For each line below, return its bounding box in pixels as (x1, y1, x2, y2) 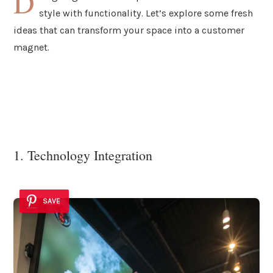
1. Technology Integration (13, 146, 152, 165)
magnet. (13, 41, 49, 53)
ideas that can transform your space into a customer (13, 24, 244, 36)
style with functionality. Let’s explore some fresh (39, 7, 253, 19)
